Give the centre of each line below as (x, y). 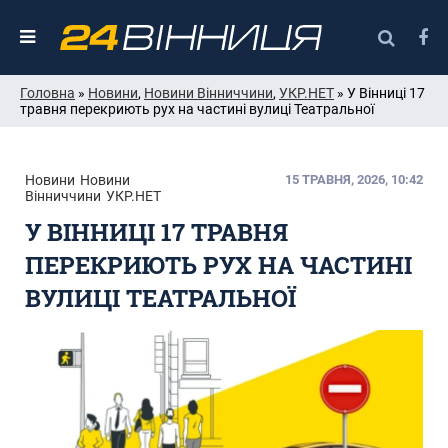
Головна (47, 92)
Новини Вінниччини (208, 92)
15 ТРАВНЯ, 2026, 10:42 (354, 179)
